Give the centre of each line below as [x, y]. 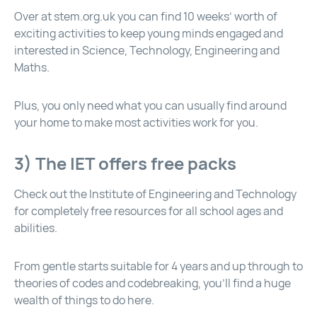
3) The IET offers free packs [125, 164]
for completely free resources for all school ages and [149, 212]
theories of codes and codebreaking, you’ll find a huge [152, 284]
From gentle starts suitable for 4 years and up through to [158, 267]
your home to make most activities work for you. [136, 123]
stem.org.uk [85, 17]
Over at [34, 17]
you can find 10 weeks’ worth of [196, 17]
